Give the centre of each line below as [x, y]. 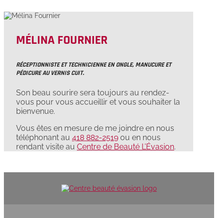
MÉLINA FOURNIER [62, 40]
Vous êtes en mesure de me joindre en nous [95, 128]
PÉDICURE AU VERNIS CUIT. [50, 73]
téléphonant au [44, 137]
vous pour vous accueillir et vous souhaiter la [98, 102]
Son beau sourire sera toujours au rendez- [93, 92]
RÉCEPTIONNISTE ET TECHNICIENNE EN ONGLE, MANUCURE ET [94, 65]
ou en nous [139, 137]
